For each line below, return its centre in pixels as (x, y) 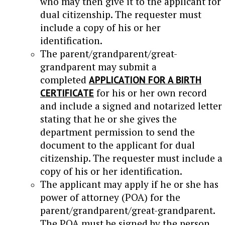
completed (65, 79)
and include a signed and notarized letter (131, 105)
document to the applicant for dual (118, 145)
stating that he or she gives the (108, 119)
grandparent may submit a (98, 66)
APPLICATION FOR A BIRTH (145, 79)
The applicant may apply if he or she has (129, 184)
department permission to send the (118, 132)
